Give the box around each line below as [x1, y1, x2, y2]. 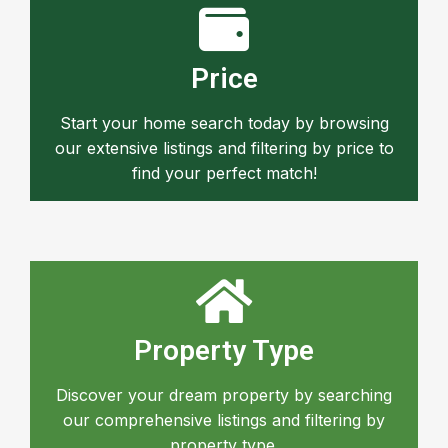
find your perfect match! [131, 163, 317, 184]
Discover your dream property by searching [56, 385, 392, 406]
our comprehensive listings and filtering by [63, 410, 385, 431]
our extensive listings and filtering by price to [54, 138, 394, 159]
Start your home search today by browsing [59, 113, 389, 134]
